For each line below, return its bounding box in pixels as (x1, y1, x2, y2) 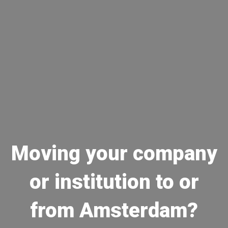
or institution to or (29, 170, 199, 194)
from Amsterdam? (30, 198, 198, 223)
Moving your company (11, 141, 217, 166)
